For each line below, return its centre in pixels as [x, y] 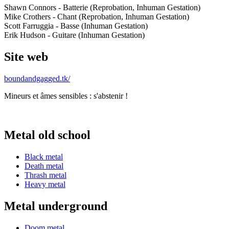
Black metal [44, 156]
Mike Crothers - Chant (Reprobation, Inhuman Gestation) [97, 17]
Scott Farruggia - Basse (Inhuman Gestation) [76, 26]
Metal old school [47, 135]
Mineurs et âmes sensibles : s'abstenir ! [66, 96]
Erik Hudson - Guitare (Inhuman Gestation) [74, 35]
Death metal [44, 166]
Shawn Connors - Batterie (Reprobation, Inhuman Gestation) [102, 8]
